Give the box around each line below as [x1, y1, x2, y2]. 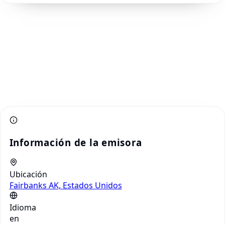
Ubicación [9, 169, 47, 180]
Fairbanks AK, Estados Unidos [9, 180, 122, 191]
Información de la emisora [9, 136, 142, 149]
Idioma [9, 202, 36, 213]
